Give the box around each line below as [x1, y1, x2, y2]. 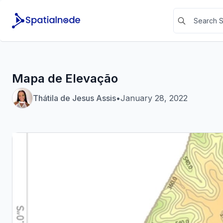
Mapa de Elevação [12, 71, 118, 86]
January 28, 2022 [120, 93, 188, 103]
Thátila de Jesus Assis [33, 93, 116, 103]
